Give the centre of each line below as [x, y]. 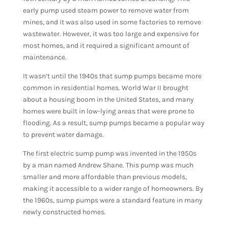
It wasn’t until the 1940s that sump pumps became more [112, 76]
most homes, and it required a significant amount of [106, 46]
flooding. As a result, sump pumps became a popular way [113, 123]
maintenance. [45, 58]
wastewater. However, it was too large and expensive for [111, 34]
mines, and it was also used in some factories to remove [112, 22]
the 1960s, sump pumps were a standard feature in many [112, 201]
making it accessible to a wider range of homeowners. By [113, 189]
